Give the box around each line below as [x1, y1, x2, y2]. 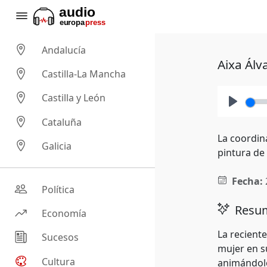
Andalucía [42, 44, 86, 57]
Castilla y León [42, 91, 106, 105]
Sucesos [42, 231, 79, 244]
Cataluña [42, 115, 82, 129]
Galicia [42, 139, 72, 153]
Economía [42, 207, 87, 221]
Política [42, 183, 75, 197]
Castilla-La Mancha [42, 67, 126, 81]
